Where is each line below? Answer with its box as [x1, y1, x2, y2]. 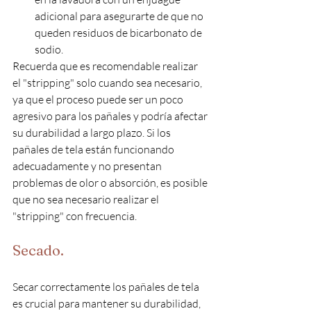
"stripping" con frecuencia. [12, 208, 139, 223]
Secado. [12, 241, 67, 259]
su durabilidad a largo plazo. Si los [12, 125, 173, 140]
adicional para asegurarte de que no [35, 8, 205, 23]
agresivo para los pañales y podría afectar [12, 108, 210, 123]
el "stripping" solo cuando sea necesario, [12, 75, 204, 90]
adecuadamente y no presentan [12, 158, 164, 173]
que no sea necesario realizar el [12, 192, 161, 206]
